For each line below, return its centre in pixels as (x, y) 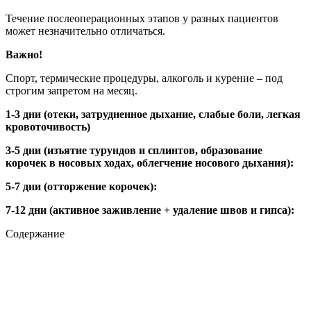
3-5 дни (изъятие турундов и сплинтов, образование (134, 151)
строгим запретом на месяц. (72, 91)
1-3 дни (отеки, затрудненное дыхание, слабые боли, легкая (153, 115)
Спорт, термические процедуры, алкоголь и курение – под (144, 78)
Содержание (35, 234)
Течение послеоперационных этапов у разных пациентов (142, 19)
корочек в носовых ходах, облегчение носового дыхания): (150, 163)
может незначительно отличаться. (85, 31)
